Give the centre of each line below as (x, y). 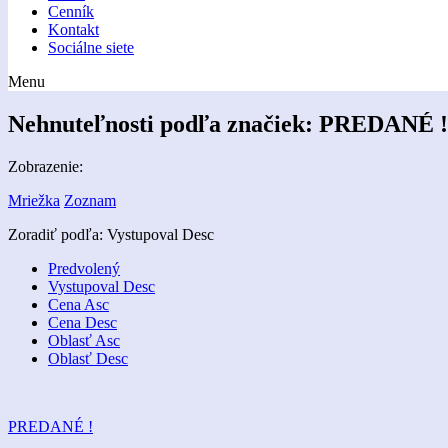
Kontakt (73, 29)
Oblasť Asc (84, 340)
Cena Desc (82, 322)
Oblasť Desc (88, 358)
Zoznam (90, 200)
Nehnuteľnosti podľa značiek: (163, 123)
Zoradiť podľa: (57, 234)
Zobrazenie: (45, 166)
